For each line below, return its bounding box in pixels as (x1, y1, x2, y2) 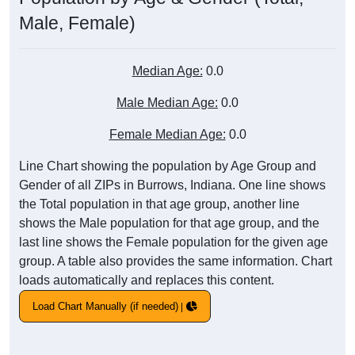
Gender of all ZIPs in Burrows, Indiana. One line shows (19, 178, 326, 193)
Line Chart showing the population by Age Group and (19, 159, 316, 174)
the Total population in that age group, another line (19, 197, 300, 212)
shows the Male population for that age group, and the (19, 216, 319, 231)
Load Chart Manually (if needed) (32, 300, 178, 313)
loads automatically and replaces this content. (19, 273, 274, 288)
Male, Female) (19, 13, 136, 34)
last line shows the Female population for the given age (19, 235, 328, 250)
